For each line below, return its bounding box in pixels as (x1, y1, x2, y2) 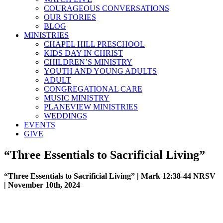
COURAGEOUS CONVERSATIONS (44, 4, 169, 12)
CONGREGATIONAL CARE (44, 85, 142, 93)
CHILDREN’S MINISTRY (44, 58, 132, 66)
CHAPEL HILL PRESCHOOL (44, 40, 145, 48)
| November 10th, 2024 (4, 180, 80, 189)
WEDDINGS (44, 111, 87, 120)
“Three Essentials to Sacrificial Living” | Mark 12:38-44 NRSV (4, 171, 216, 180)
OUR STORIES (44, 13, 96, 21)
